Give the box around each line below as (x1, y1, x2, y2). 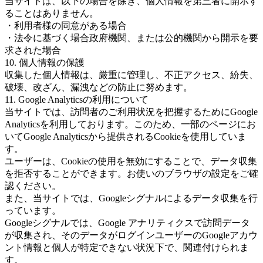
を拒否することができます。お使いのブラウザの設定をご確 (5, 168, 258, 178)
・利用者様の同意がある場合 (5, 21, 127, 31)
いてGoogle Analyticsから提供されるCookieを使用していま (5, 131, 247, 141)
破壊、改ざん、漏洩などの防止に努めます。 (5, 82, 193, 92)
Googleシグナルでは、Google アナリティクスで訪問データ (5, 218, 250, 228)
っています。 (5, 205, 61, 215)
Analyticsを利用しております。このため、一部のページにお (5, 119, 256, 129)
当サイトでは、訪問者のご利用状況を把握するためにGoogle (5, 107, 258, 117)
